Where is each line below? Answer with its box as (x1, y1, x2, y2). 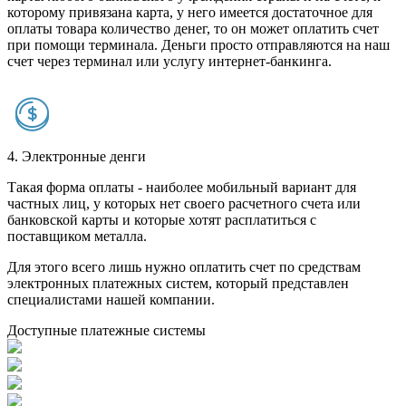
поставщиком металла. (7, 228, 147, 245)
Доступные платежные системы (7, 323, 206, 339)
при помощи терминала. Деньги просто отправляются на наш (7, 37, 390, 53)
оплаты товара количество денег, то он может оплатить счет (7, 21, 379, 37)
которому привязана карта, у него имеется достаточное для (7, 5, 372, 21)
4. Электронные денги (7, 149, 146, 165)
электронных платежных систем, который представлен (7, 275, 349, 292)
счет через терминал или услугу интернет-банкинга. (7, 53, 332, 70)
